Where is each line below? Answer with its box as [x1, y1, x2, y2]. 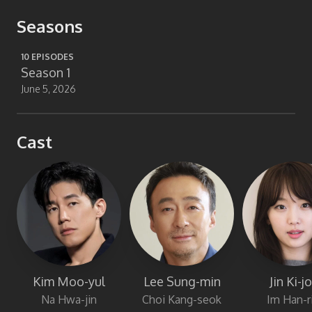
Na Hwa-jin [41, 292, 97, 306]
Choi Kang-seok [142, 292, 221, 306]
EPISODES [29, 52, 74, 62]
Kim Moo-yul [33, 274, 105, 289]
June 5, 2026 [21, 83, 76, 95]
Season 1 [21, 65, 70, 80]
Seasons [17, 15, 83, 37]
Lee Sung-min [143, 274, 221, 289]
